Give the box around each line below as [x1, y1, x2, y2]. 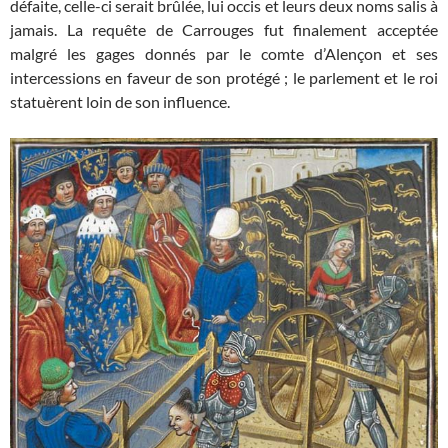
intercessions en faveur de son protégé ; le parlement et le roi [10, 68, 438, 88]
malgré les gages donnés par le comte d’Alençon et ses [10, 44, 438, 64]
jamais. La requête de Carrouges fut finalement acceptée [10, 20, 438, 40]
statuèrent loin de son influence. [10, 92, 230, 112]
